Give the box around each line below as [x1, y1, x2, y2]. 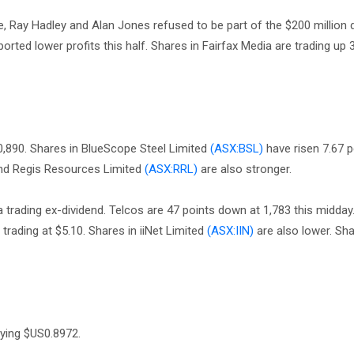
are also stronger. [198, 162, 295, 176]
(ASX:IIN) [207, 224, 254, 238]
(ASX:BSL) [210, 141, 263, 156]
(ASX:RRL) [145, 162, 198, 176]
